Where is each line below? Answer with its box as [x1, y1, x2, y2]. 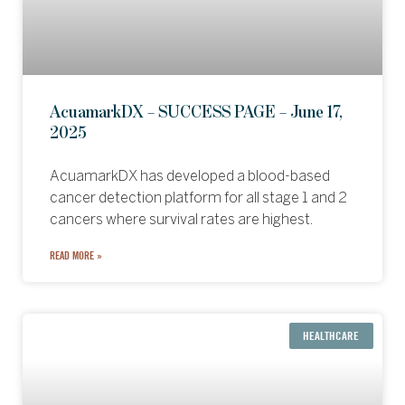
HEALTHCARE [303, 327, 360, 344]
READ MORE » [50, 249, 102, 262]
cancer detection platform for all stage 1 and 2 [50, 192, 347, 205]
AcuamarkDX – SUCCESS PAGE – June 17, [50, 104, 343, 121]
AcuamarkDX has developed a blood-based [50, 170, 330, 184]
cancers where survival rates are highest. [50, 213, 313, 227]
